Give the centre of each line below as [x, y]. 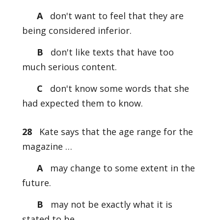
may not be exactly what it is [110, 204]
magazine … [47, 146]
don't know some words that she [119, 88]
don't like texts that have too [112, 52]
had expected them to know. [82, 103]
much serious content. [69, 67]
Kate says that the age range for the [112, 132]
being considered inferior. [77, 30]
